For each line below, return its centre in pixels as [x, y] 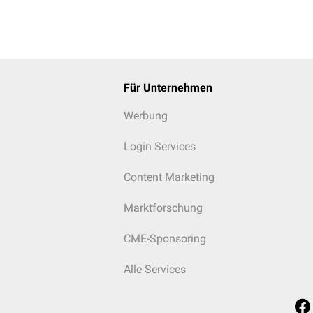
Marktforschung [163, 208]
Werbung [145, 116]
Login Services [159, 146]
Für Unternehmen [168, 88]
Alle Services [154, 269]
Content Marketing [169, 177]
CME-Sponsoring [165, 239]
